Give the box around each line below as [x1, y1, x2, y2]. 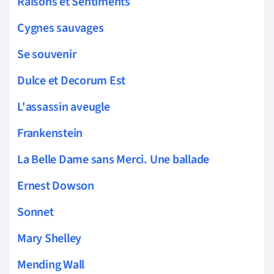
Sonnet [17, 203, 54, 221]
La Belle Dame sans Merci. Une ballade [17, 150, 210, 168]
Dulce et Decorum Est [17, 72, 126, 89]
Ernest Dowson [17, 177, 94, 194]
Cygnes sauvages [17, 19, 104, 37]
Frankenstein [17, 124, 83, 142]
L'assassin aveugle [17, 98, 110, 116]
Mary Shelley [17, 229, 82, 247]
